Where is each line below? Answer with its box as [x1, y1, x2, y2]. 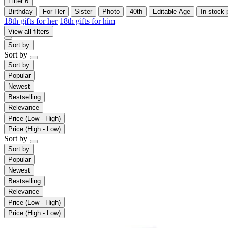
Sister [75, 7, 92, 15]
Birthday [8, 7, 33, 15]
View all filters [8, 27, 49, 35]
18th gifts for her [4, 16, 58, 25]
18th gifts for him [60, 16, 115, 25]
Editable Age [153, 7, 190, 15]
